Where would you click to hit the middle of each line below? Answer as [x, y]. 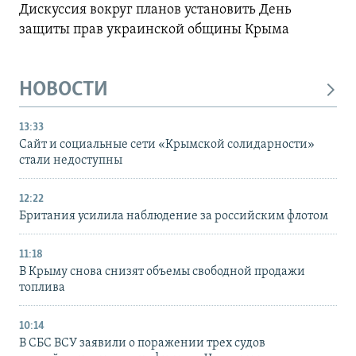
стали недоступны [71, 161]
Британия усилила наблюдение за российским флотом [174, 217]
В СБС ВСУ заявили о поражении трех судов [142, 344]
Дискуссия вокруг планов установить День [155, 10]
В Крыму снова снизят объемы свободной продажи [162, 272]
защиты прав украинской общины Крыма [154, 29]
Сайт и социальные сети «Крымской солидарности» [167, 145]
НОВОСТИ [64, 90]
